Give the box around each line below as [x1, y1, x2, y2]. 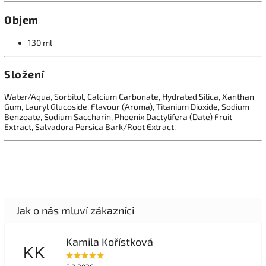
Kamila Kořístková [65, 235, 153, 248]
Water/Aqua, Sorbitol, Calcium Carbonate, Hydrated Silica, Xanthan [4, 91, 254, 102]
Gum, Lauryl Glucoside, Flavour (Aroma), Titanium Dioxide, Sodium [4, 102, 249, 112]
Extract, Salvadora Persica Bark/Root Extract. [4, 122, 176, 132]
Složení [4, 67, 45, 81]
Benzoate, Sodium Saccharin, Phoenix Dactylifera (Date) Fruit [4, 112, 232, 122]
